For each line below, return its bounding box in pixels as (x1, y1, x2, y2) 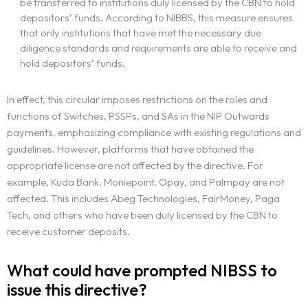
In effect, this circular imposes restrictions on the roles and (7, 93, 267, 107)
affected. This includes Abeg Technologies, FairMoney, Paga (7, 192, 280, 206)
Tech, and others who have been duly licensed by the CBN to (7, 208, 278, 222)
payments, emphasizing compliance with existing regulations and (7, 126, 301, 140)
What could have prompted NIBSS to (7, 260, 277, 281)
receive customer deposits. (7, 225, 130, 239)
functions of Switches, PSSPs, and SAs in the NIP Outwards (7, 109, 269, 123)
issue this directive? (7, 279, 147, 300)
